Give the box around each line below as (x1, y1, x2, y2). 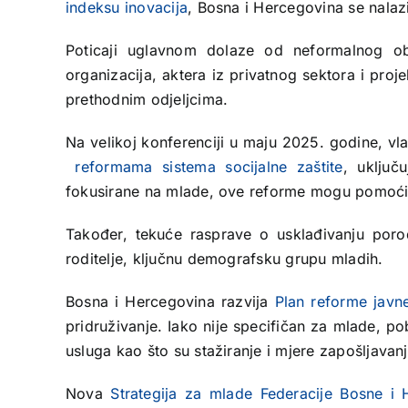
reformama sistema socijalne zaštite (65, 158, 343, 176)
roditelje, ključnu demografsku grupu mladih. (65, 250, 383, 268)
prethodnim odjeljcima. (65, 90, 229, 108)
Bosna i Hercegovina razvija (65, 292, 275, 311)
